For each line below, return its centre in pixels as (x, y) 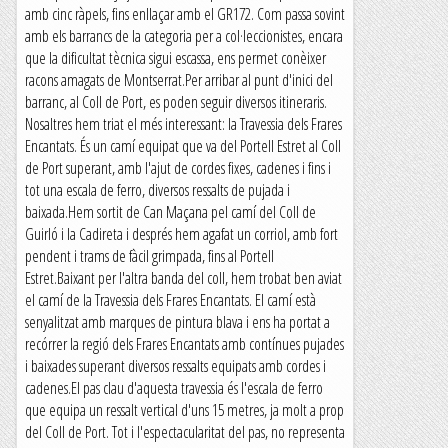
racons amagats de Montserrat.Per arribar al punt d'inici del (179, 80)
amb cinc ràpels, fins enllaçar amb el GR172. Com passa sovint (185, 14)
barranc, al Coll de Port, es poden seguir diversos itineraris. (176, 102)
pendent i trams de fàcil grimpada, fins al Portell (149, 256)
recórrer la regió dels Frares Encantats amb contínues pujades (184, 344)
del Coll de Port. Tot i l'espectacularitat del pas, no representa (185, 432)
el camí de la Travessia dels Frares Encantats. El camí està (170, 300)
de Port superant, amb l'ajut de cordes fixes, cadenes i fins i (178, 168)
